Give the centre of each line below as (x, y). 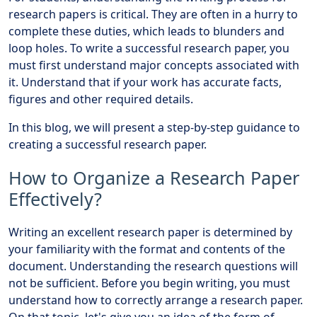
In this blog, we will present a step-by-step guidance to (154, 127)
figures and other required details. (101, 99)
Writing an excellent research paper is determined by (150, 232)
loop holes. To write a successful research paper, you (149, 48)
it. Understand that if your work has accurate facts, (145, 82)
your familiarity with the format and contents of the (147, 249)
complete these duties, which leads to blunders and (146, 31)
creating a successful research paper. (108, 144)
